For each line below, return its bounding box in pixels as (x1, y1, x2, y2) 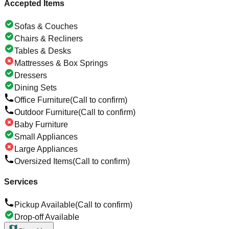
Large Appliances (14, 145, 78, 154)
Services (4, 177, 38, 186)
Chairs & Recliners (14, 34, 83, 43)
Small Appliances (14, 132, 78, 142)
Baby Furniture (14, 120, 68, 129)
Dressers (14, 71, 47, 80)
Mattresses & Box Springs (14, 59, 108, 68)
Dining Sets (14, 83, 57, 93)
